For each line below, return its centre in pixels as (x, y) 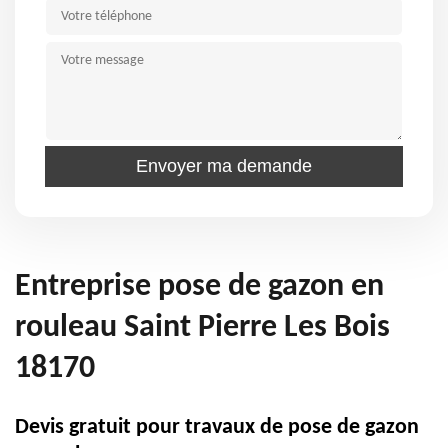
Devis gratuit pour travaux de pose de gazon (217, 427)
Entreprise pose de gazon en (199, 287)
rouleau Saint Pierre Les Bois (202, 328)
